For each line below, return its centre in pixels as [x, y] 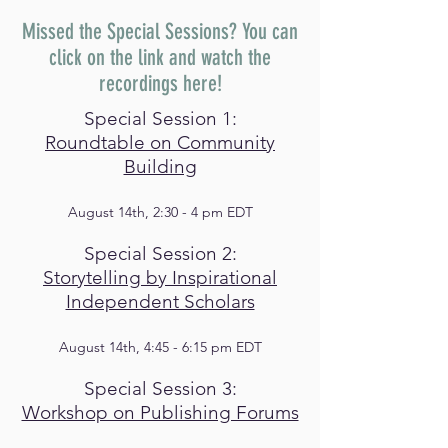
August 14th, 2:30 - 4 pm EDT [160, 211]
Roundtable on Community [160, 142]
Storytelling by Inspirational [160, 277]
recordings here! [160, 83]
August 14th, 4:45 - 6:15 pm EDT [160, 346]
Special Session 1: [160, 118]
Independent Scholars [160, 301]
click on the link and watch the [160, 57]
